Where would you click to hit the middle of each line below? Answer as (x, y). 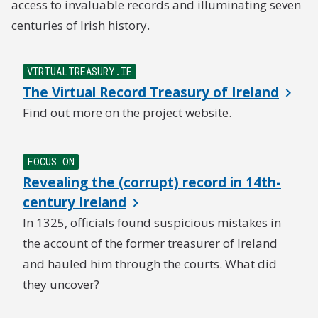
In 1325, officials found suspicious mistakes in (152, 223)
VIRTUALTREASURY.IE (79, 71)
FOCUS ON (51, 161)
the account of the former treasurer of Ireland (150, 243)
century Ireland (75, 202)
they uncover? (61, 284)
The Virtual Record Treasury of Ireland (151, 92)
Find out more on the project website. (127, 113)
